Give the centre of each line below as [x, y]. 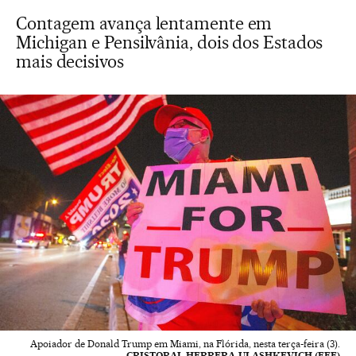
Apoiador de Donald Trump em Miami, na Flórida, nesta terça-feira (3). [185, 343]
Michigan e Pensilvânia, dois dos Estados [170, 42]
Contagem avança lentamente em [144, 23]
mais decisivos [70, 61]
